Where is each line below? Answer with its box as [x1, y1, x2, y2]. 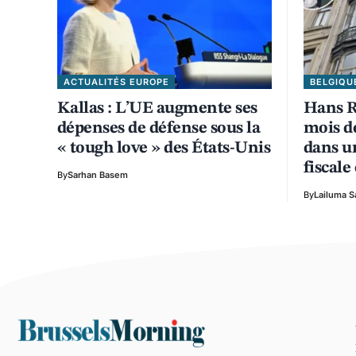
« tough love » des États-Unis [57, 139, 271, 157]
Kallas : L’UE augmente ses [57, 99, 257, 117]
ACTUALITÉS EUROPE [63, 75, 169, 87]
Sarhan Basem [68, 168, 128, 180]
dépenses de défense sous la [57, 119, 261, 137]
